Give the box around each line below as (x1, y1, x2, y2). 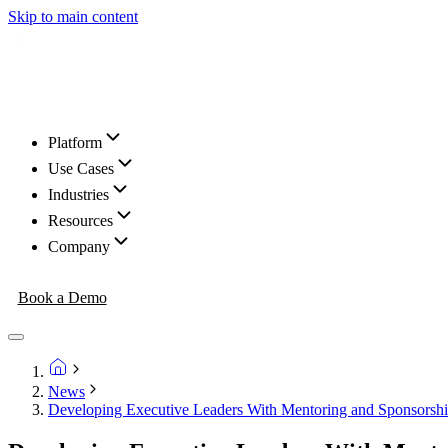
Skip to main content (8, 8, 138, 25)
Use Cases (48, 160, 114, 177)
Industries (48, 186, 109, 203)
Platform (48, 134, 102, 151)
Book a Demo (17, 288, 107, 306)
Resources (48, 212, 113, 229)
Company (48, 238, 110, 255)
